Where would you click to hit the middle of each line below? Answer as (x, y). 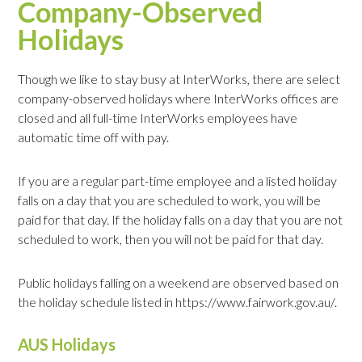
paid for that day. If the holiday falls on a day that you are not (181, 220)
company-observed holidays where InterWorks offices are (179, 99)
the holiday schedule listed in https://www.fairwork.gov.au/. (178, 302)
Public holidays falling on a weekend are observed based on (179, 283)
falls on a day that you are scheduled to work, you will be (170, 200)
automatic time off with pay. (94, 137)
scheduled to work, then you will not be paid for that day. (171, 239)
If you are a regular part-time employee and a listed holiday (178, 181)
